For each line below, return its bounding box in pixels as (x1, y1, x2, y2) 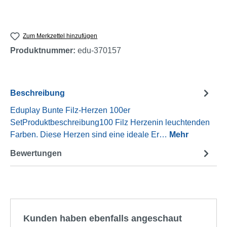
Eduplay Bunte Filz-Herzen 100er (10, 106, 130, 115)
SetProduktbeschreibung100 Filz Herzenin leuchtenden (10, 118, 210, 127)
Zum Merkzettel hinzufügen (23, 32, 98, 40)
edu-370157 (78, 46, 121, 55)
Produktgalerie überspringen (10, 200, 112, 209)
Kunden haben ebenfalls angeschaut (23, 213, 182, 224)
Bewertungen (10, 148, 62, 158)
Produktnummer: (10, 46, 78, 55)
